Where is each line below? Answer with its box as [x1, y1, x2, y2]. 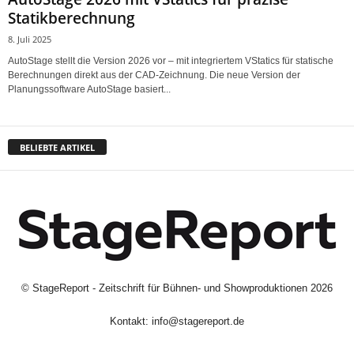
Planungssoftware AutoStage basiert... [8, 83, 171, 95]
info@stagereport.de [152, 315, 244, 328]
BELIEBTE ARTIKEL [20, 141, 95, 154]
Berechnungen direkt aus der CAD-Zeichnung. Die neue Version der [8, 69, 300, 81]
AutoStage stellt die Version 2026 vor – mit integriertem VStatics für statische [8, 55, 333, 66]
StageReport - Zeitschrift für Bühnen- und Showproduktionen [32, 282, 307, 295]
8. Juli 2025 [8, 32, 51, 45]
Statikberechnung [8, 7, 135, 28]
